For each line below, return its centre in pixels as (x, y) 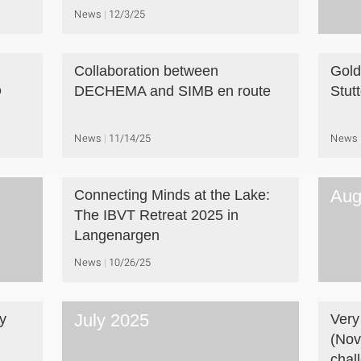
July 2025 (111, 320)
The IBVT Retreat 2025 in (156, 215)
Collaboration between (146, 71)
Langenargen (116, 235)
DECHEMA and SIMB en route (172, 91)
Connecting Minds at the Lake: (172, 195)
